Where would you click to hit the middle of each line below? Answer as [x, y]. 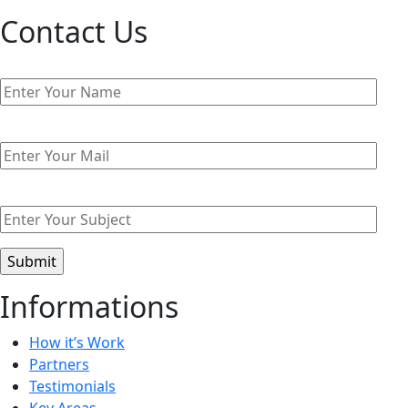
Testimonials [72, 386]
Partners [59, 364]
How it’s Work [77, 342]
